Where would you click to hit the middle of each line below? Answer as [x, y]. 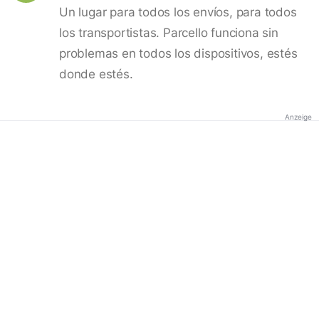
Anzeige [298, 116]
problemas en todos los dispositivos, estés [178, 53]
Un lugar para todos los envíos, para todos [178, 12]
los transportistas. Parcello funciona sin [169, 32]
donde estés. [96, 74]
